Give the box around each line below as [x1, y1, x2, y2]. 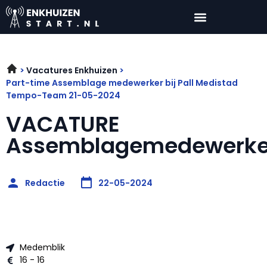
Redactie [25, 176, 65, 189]
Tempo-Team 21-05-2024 [6, 89, 120, 102]
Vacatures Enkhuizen [26, 64, 117, 77]
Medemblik [19, 241, 65, 254]
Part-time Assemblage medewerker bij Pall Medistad [6, 77, 238, 89]
